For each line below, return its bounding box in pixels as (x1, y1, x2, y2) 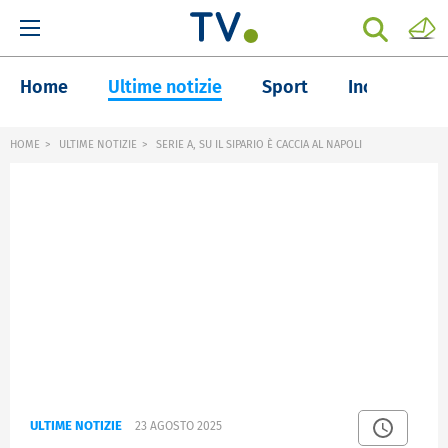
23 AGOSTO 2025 (135, 419, 222, 434)
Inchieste (348, 76, 423, 98)
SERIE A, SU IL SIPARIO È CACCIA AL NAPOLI (153, 138, 362, 151)
